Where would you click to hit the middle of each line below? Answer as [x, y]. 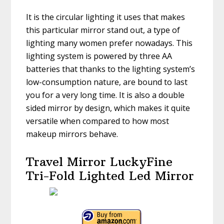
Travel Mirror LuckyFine [99, 162]
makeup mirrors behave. [72, 134]
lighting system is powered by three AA [99, 56]
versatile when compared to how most [98, 121]
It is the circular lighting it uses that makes [106, 17]
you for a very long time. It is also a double [105, 95]
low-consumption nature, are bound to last [107, 82]
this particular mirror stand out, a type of [103, 30]
